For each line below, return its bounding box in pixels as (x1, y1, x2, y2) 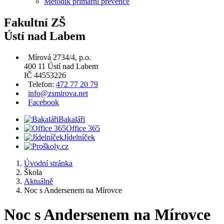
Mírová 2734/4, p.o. (26, 52, 91, 61)
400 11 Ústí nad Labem (24, 61, 98, 70)
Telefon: (26, 79, 56, 88)
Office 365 (66, 123, 100, 132)
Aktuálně (24, 176, 53, 185)
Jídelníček (63, 132, 95, 141)
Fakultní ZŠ (4, 15, 65, 29)
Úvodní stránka (24, 158, 72, 167)
